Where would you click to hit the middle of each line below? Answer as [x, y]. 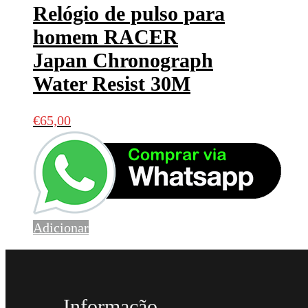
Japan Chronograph [123, 60]
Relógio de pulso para [129, 14]
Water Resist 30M [112, 84]
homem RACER [106, 37]
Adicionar [61, 228]
